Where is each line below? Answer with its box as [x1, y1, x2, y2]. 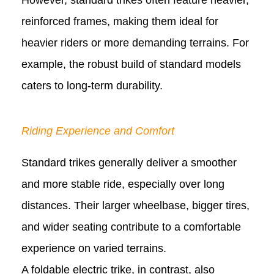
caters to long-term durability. [21, 80, 163, 92]
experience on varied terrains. [21, 242, 166, 254]
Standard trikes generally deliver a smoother [21, 156, 237, 169]
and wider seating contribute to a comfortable [21, 220, 241, 233]
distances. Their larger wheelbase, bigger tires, [21, 199, 250, 212]
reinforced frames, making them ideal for [21, 15, 218, 28]
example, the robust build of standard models [21, 58, 241, 71]
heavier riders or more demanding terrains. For [21, 37, 249, 50]
